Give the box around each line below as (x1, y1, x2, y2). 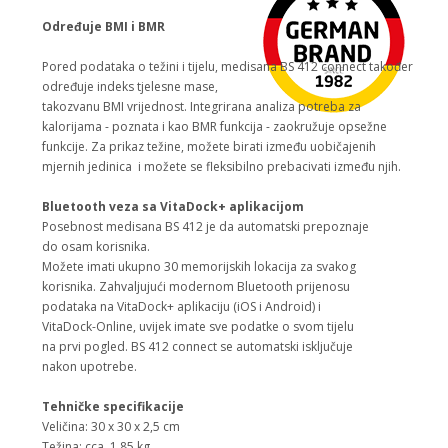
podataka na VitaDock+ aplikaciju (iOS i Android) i (42, 298, 321, 316)
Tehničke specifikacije (42, 398, 184, 416)
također (366, 58, 413, 76)
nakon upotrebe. (42, 358, 137, 376)
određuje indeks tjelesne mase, (42, 78, 218, 96)
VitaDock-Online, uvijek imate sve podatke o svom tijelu (42, 318, 354, 336)
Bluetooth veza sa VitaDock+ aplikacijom (42, 198, 304, 216)
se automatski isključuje (220, 338, 353, 356)
